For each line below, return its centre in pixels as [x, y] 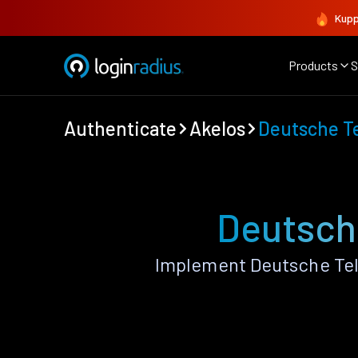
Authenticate [120, 128]
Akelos [217, 128]
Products [313, 65]
